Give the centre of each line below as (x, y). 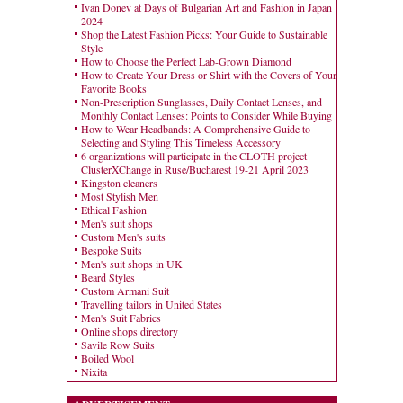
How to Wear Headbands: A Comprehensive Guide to (195, 129)
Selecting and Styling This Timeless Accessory (180, 143)
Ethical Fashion (113, 210)
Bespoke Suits (111, 251)
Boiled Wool (107, 358)
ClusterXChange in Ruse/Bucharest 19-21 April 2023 (194, 170)
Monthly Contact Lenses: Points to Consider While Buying (206, 116)
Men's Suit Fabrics (121, 318)
